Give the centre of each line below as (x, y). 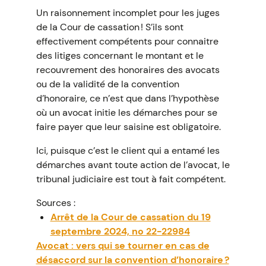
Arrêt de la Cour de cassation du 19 (130, 217)
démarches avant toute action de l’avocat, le (133, 165)
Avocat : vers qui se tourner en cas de (123, 246)
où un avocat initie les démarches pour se (126, 113)
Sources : (56, 203)
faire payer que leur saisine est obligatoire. (128, 127)
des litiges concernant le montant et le (120, 56)
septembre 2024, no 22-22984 (120, 231)
